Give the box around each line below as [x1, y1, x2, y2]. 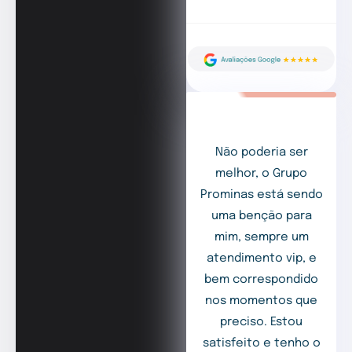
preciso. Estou [220, 315, 303, 328]
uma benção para [211, 209, 312, 222]
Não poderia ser [214, 145, 308, 159]
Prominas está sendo [200, 188, 323, 201]
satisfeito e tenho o [202, 336, 321, 350]
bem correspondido [204, 273, 319, 286]
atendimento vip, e [206, 251, 317, 265]
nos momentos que [205, 294, 318, 307]
